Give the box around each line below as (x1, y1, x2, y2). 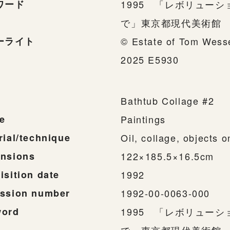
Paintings (121, 112, 166, 126)
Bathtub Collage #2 (121, 94, 215, 107)
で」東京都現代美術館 (121, 16, 222, 29)
